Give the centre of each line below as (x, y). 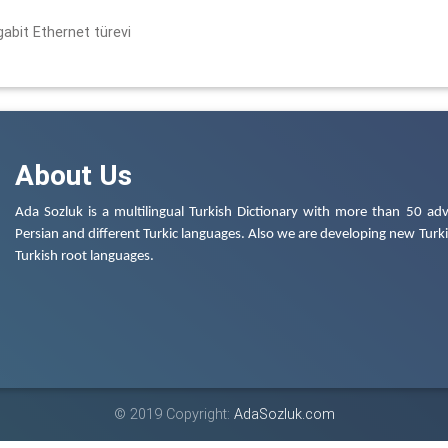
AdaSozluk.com (284, 413)
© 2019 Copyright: (173, 413)
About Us (73, 174)
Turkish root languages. (84, 256)
